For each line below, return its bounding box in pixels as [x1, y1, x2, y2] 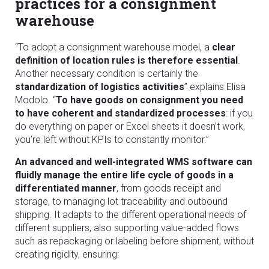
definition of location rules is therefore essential [15, 54, 238, 66]
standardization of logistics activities [15, 80, 184, 92]
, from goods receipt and [116, 182, 221, 194]
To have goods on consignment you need [56, 94, 243, 106]
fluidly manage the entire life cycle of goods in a [15, 169, 234, 181]
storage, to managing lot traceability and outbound [15, 195, 228, 207]
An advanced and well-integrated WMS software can [15, 156, 252, 168]
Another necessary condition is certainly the [15, 67, 198, 79]
